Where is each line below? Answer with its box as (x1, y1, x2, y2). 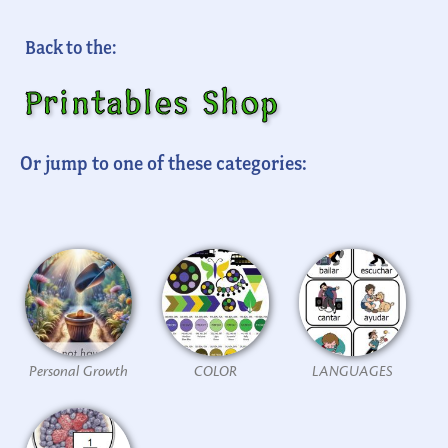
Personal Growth (28, 361, 128, 381)
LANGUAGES (311, 361, 393, 381)
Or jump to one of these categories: (20, 149, 307, 175)
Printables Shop (25, 82, 280, 126)
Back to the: (25, 34, 116, 59)
